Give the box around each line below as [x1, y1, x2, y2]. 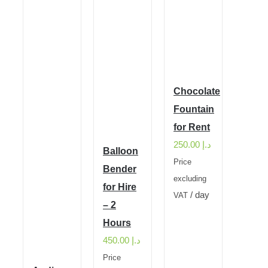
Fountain [173, 104, 214, 114]
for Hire [103, 182, 136, 192]
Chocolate [173, 86, 220, 96]
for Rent [173, 122, 210, 132]
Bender [103, 164, 136, 174]
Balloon [103, 146, 138, 156]
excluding [173, 175, 206, 183]
